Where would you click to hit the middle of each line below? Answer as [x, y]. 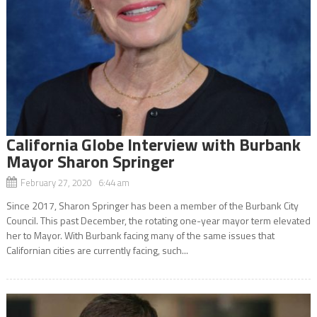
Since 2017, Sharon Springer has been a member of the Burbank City [152, 205]
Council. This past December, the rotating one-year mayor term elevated [158, 220]
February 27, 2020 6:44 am [75, 182]
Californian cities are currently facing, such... [97, 250]
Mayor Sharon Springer [90, 161]
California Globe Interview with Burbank [153, 144]
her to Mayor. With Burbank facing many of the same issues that [140, 235]
